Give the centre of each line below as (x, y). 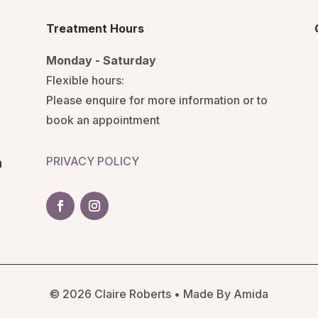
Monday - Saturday (101, 60)
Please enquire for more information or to (157, 100)
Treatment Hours (95, 28)
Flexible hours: (85, 80)
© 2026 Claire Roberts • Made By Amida (159, 294)
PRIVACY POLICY (92, 161)
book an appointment (103, 120)
